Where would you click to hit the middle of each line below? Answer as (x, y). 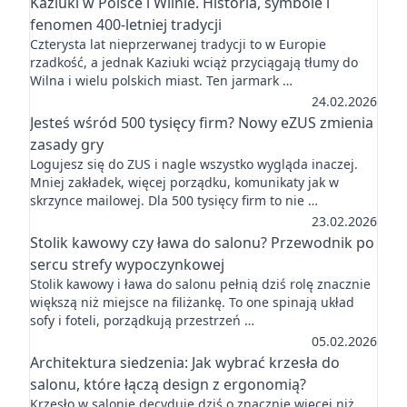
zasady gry (67, 144)
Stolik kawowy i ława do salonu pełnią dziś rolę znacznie (200, 284)
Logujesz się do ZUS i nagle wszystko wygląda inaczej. (194, 164)
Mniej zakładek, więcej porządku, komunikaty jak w (184, 182)
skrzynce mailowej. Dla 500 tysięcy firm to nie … (174, 200)
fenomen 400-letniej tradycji (126, 25)
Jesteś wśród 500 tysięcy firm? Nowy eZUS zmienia (202, 123)
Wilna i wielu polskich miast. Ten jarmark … (161, 80)
